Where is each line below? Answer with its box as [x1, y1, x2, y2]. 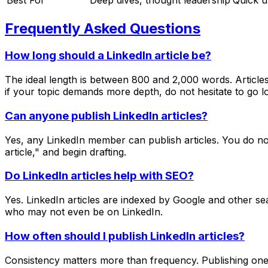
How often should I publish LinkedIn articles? [5, 229, 245, 243]
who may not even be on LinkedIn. [5, 206, 163, 218]
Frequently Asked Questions [5, 19, 200, 37]
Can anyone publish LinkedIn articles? [5, 108, 208, 123]
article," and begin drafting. [5, 145, 126, 158]
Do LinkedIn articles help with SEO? [5, 169, 194, 183]
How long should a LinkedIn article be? [5, 48, 211, 63]
